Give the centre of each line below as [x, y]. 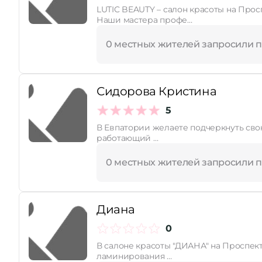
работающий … [127, 138]
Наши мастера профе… [144, 20]
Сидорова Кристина [157, 91]
